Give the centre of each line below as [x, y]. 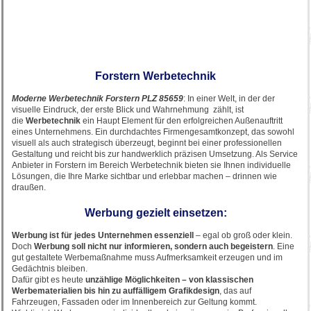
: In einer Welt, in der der [229, 99]
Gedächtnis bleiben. [51, 269]
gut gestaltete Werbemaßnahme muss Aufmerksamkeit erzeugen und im [147, 258]
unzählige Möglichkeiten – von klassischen [169, 280]
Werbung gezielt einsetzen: [155, 213]
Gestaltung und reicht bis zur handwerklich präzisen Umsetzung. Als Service [155, 154]
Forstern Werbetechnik [155, 76]
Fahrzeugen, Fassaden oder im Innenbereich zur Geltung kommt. [134, 302]
